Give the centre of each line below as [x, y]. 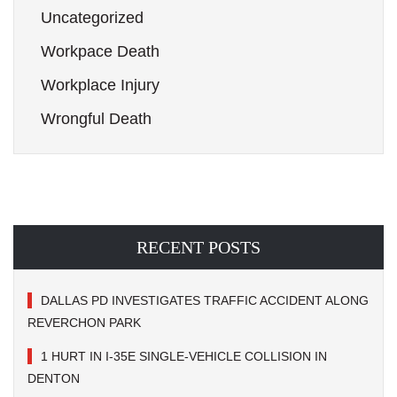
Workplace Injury [100, 85]
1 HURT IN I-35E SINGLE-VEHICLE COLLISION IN [184, 357]
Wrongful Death [96, 119]
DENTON [55, 379]
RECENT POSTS [198, 247]
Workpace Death [100, 51]
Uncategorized [92, 18]
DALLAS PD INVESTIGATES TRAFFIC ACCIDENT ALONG [205, 301]
